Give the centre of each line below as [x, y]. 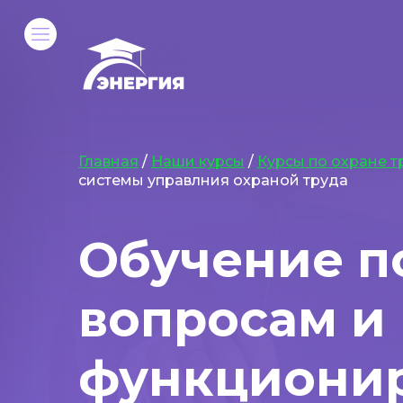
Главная [108, 161]
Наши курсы [198, 161]
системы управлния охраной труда [213, 180]
